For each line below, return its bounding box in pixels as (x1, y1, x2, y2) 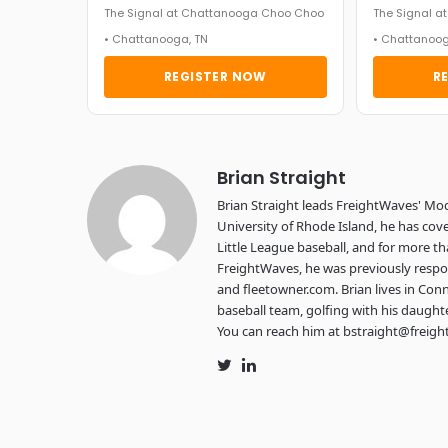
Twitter (231, 357, 273, 375)
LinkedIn (255, 357, 307, 375)
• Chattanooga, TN (104, 31, 208, 47)
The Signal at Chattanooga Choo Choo (104, 5, 324, 21)
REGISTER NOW (164, 68, 267, 85)
